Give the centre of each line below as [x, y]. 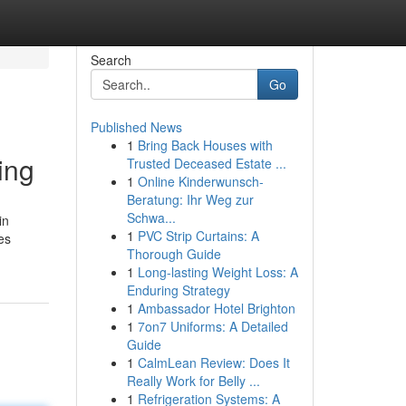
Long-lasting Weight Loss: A [217, 272]
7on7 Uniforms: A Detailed [213, 326]
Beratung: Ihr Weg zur [190, 199]
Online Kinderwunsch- [200, 181]
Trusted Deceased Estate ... [206, 163]
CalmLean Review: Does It [213, 362]
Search [111, 60]
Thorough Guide [174, 254]
